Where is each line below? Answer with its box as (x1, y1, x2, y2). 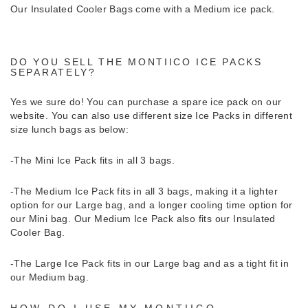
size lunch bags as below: (10, 123, 129, 135)
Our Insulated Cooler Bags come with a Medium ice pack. (10, 3, 275, 14)
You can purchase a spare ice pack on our (87, 96, 282, 107)
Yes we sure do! (10, 96, 87, 107)
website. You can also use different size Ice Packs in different (10, 109, 293, 121)
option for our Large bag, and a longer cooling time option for (10, 199, 293, 210)
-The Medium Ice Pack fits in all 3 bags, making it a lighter (10, 185, 278, 197)
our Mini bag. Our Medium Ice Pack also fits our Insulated (10, 212, 276, 224)
